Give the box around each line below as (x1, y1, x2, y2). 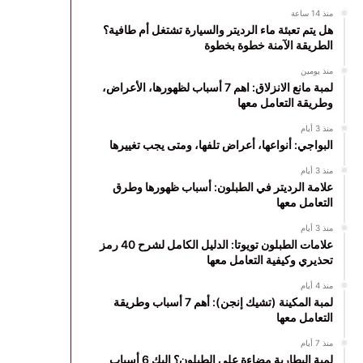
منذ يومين (300, 66, 333, 75)
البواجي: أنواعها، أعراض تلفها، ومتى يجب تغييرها (109, 138, 333, 152)
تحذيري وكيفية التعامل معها (206, 253, 333, 267)
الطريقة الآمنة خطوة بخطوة (203, 38, 333, 52)
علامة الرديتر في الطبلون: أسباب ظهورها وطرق (112, 180, 333, 194)
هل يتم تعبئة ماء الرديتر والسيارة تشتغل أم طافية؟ (102, 23, 333, 36)
